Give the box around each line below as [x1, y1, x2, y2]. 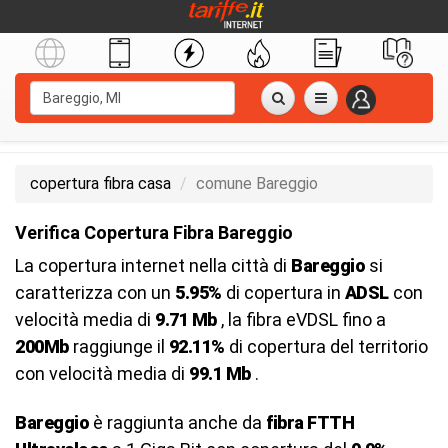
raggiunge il [68, 336, 169, 357]
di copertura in [221, 282, 345, 303]
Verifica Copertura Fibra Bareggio [15, 222, 293, 243]
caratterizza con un [15, 282, 175, 303]
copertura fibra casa [30, 174, 171, 193]
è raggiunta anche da [89, 412, 266, 433]
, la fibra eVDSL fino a [216, 309, 386, 330]
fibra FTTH [266, 412, 354, 433]
